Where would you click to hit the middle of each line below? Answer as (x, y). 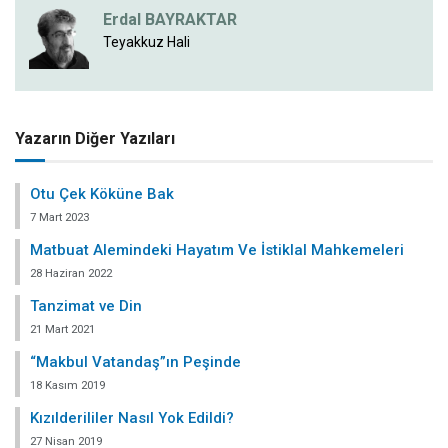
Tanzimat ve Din (86, 306)
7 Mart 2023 (59, 218)
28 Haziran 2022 (71, 274)
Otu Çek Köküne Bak (102, 194)
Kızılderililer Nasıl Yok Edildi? (132, 418)
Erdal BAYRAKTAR (170, 19)
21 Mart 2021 (62, 330)
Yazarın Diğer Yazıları (95, 139)
